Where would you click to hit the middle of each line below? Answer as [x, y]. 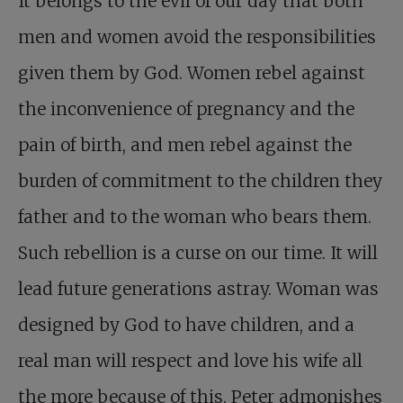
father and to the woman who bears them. [195, 217]
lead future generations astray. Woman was [198, 289]
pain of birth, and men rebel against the [185, 145]
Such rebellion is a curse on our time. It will [198, 253]
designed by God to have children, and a [186, 325]
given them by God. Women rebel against [192, 73]
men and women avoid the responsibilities [197, 37]
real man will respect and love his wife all [190, 361]
